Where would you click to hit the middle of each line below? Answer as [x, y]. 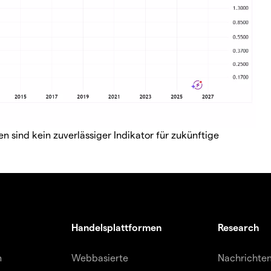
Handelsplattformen [116, 227]
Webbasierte [100, 257]
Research [239, 227]
